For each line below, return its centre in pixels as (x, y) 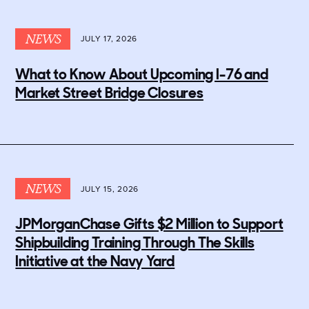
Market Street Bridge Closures (109, 92)
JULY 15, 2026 (110, 189)
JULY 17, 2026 (109, 39)
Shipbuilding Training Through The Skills (135, 243)
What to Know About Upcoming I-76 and (142, 74)
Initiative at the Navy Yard (95, 261)
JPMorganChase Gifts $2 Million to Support (149, 224)
